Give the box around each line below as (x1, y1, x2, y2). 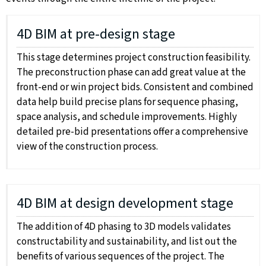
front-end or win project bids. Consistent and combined (17, 80, 254, 95)
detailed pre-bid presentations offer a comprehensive (17, 125, 248, 140)
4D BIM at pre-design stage (17, 24, 175, 45)
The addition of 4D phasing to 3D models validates (17, 220, 231, 235)
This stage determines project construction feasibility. (17, 50, 251, 65)
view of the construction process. (17, 140, 158, 154)
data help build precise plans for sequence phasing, (17, 95, 238, 110)
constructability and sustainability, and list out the (17, 235, 237, 249)
